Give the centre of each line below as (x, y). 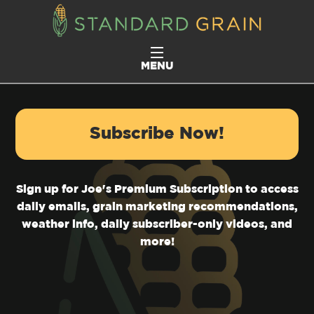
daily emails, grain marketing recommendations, (157, 207)
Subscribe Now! (157, 134)
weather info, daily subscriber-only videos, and (157, 225)
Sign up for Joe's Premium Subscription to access (157, 190)
